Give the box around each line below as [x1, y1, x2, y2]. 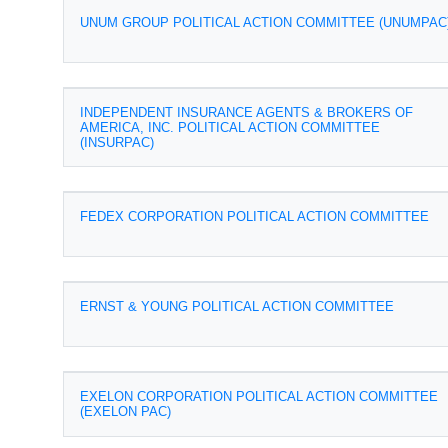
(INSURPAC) [80, 135, 154, 150]
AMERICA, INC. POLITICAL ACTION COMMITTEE [80, 120, 380, 135]
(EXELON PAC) [80, 404, 171, 419]
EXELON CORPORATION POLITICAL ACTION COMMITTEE [80, 389, 438, 404]
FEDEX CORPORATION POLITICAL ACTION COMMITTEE [80, 209, 429, 224]
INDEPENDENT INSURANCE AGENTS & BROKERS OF [80, 105, 413, 120]
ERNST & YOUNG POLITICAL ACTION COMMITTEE [80, 299, 394, 314]
